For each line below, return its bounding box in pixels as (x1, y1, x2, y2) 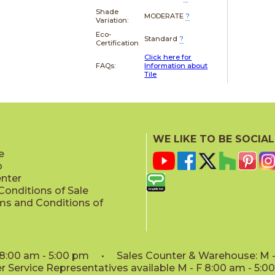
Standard (144, 34, 178, 43)
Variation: (96, 15, 129, 25)
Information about (144, 61, 208, 70)
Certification (96, 38, 139, 47)
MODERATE (144, 11, 184, 20)
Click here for (144, 52, 192, 61)
